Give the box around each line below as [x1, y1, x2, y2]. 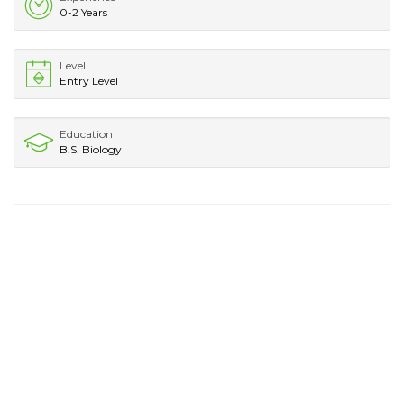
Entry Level [60, 73, 118, 87]
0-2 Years [60, 5, 107, 19]
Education [60, 126, 113, 141]
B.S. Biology [60, 142, 122, 156]
